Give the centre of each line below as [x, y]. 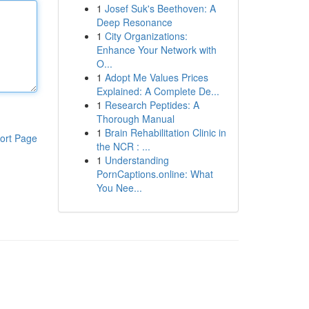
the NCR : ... [123, 146]
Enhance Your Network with [156, 50]
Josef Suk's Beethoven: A [160, 8]
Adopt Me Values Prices [156, 77]
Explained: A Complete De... [158, 91]
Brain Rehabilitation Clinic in [165, 132]
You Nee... [119, 188]
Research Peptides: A [152, 105]
